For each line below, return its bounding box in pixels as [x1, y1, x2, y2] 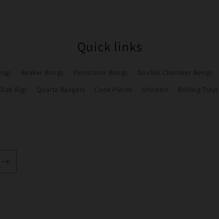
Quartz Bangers [37, 85, 86, 94]
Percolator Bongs [73, 68, 129, 77]
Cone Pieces [94, 85, 133, 94]
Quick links [77, 38, 142, 56]
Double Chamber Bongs [137, 68, 213, 77]
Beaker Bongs [21, 68, 64, 77]
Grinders [141, 85, 169, 94]
